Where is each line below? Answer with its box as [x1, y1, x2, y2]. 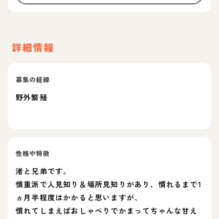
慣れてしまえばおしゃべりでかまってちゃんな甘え [16, 205, 198, 216]
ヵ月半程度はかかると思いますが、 [16, 192, 143, 202]
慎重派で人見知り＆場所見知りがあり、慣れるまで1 [16, 179, 202, 189]
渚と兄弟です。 [16, 166, 71, 176]
